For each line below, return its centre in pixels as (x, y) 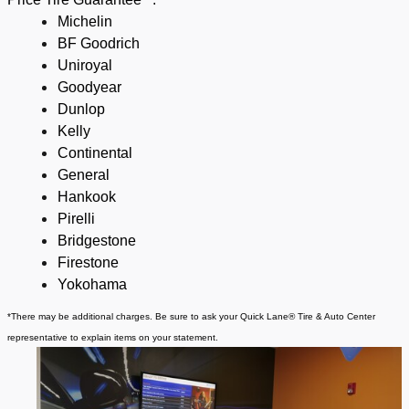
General (84, 175)
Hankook (87, 197)
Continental (95, 153)
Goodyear (89, 88)
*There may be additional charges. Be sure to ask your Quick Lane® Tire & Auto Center (191, 317)
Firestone (88, 263)
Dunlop (81, 110)
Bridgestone (97, 241)
